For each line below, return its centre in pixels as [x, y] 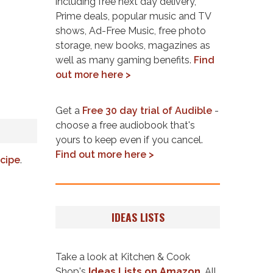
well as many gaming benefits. [125, 60]
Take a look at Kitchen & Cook [123, 257]
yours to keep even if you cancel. [129, 140]
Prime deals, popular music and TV [133, 16]
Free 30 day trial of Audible [147, 110]
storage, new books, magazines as [75, 45]
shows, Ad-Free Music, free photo [131, 30]
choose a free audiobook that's [125, 125]
